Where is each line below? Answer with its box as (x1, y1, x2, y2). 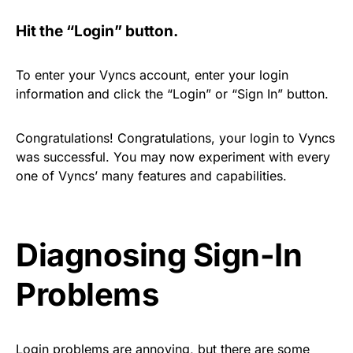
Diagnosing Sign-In (16, 236, 302, 274)
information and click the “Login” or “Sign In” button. (16, 86, 329, 102)
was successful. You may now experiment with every (16, 149, 330, 165)
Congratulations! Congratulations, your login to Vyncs (16, 130, 335, 146)
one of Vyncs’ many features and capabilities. (16, 168, 287, 184)
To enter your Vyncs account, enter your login (16, 67, 288, 83)
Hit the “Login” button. (16, 22, 178, 40)
